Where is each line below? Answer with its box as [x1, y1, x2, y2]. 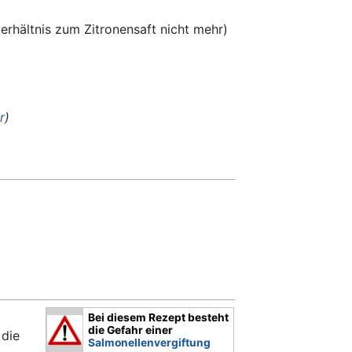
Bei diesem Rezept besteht [88, 311, 229, 324]
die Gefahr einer [88, 324, 174, 337]
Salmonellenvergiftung [88, 336, 211, 350]
